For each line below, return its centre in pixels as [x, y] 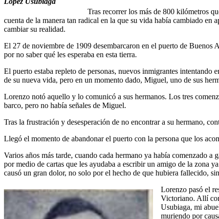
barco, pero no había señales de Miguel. [65, 105]
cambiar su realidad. [35, 29]
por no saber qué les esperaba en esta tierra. [70, 54]
